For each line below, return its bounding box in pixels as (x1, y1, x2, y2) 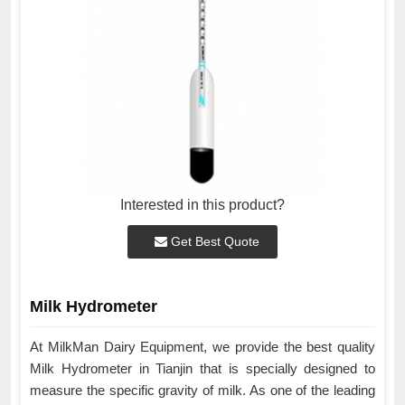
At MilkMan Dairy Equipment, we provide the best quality (30, 339, 375, 355)
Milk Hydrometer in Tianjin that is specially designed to (30, 361, 375, 377)
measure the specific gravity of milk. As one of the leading (30, 382, 375, 399)
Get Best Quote (167, 234, 259, 250)
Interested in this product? (120, 197, 285, 213)
